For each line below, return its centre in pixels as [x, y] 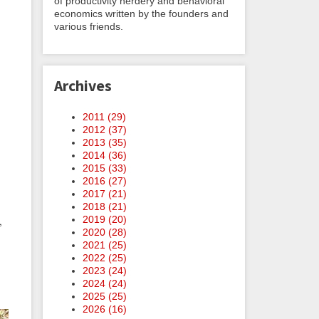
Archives [83, 86]
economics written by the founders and [141, 13]
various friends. [89, 26]
